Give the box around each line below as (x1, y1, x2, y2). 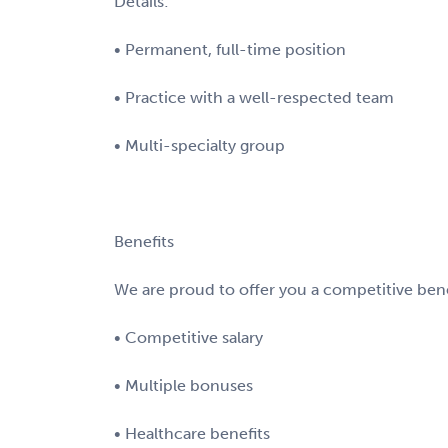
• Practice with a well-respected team (114, 87, 394, 107)
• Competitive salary (114, 327, 263, 347)
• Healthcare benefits (114, 423, 270, 443)
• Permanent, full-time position (114, 39, 346, 59)
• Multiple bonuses (114, 375, 253, 395)
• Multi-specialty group (114, 135, 285, 155)
